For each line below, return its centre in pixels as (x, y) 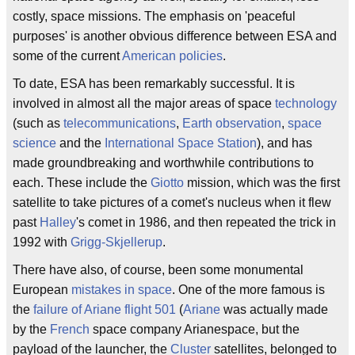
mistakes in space (122, 290)
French (70, 329)
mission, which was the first (262, 183)
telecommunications (120, 123)
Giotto (167, 183)
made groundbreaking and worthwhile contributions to (163, 163)
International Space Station (181, 143)
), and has (284, 143)
